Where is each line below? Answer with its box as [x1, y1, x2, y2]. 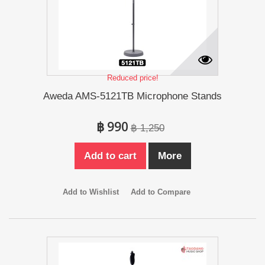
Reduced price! [106, 73, 159, 82]
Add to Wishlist [63, 188, 119, 196]
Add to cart [83, 150, 137, 161]
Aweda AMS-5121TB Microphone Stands [43, 91, 222, 102]
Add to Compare [131, 188, 190, 196]
